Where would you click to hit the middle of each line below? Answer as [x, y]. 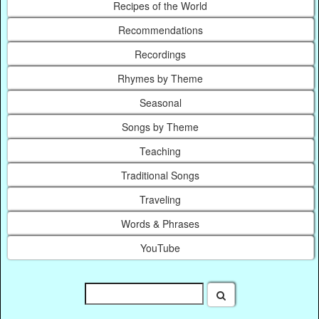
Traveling [161, 199]
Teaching [161, 151]
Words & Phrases [161, 224]
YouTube [161, 248]
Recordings [161, 54]
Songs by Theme [161, 127]
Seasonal [160, 103]
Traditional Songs [161, 175]
